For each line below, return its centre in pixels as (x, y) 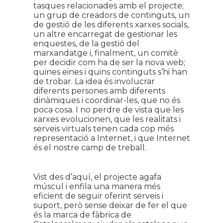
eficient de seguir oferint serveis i (98, 196)
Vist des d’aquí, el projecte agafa (97, 177)
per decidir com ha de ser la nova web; (109, 62)
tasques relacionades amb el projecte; (108, 6)
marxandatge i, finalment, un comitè (106, 53)
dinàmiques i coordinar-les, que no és (107, 100)
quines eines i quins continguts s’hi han (110, 72)
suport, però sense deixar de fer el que (110, 205)
